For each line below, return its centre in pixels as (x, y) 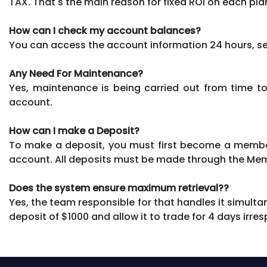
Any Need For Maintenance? (76, 74)
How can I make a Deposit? (74, 131)
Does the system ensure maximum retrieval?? (119, 188)
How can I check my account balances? (105, 31)
